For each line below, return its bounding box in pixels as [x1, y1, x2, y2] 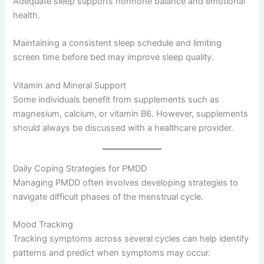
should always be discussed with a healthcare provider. [13, 122, 234, 133]
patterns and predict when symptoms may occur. [13, 247, 211, 259]
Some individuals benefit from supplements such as [13, 94, 220, 105]
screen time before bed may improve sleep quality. [13, 52, 214, 63]
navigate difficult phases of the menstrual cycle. [13, 192, 204, 203]
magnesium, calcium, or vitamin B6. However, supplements [13, 108, 249, 119]
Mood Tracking [13, 219, 74, 230]
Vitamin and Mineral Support [13, 80, 127, 91]
